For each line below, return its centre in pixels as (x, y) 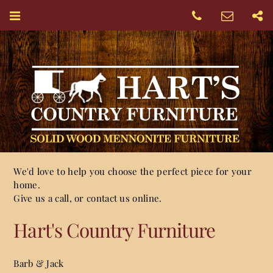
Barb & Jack (39, 263)
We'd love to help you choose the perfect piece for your (133, 171)
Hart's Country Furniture (114, 229)
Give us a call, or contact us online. (88, 198)
